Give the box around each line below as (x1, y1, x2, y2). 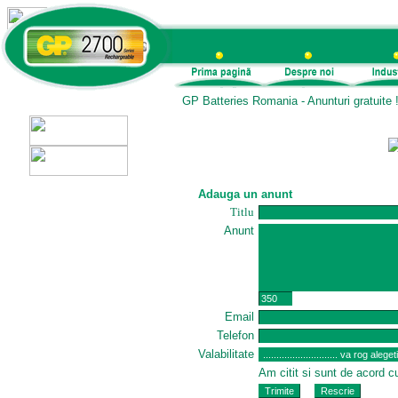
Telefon (217, 329, 254, 342)
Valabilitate (198, 347, 254, 361)
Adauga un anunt (198, 187, 292, 201)
